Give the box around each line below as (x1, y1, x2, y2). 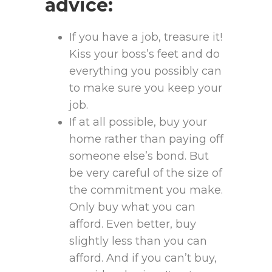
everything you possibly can (69, 64, 222, 78)
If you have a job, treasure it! (69, 30, 222, 44)
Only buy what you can (69, 200, 195, 214)
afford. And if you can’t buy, (69, 251, 217, 265)
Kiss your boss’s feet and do (69, 47, 220, 61)
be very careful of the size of (69, 166, 222, 180)
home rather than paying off (69, 132, 223, 146)
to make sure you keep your (69, 81, 222, 95)
